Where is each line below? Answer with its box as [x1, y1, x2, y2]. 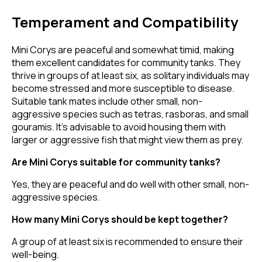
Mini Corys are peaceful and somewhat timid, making [12, 43, 234, 57]
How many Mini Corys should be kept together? [12, 213, 228, 226]
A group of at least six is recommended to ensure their [12, 235, 243, 249]
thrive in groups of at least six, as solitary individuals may [12, 69, 249, 82]
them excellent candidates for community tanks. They [12, 56, 240, 70]
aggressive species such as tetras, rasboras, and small [12, 108, 249, 121]
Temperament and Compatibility [12, 12, 238, 32]
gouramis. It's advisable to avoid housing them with [12, 120, 226, 134]
